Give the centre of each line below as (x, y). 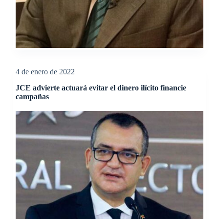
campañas (32, 96)
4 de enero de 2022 (45, 71)
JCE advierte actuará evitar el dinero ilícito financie (101, 88)
